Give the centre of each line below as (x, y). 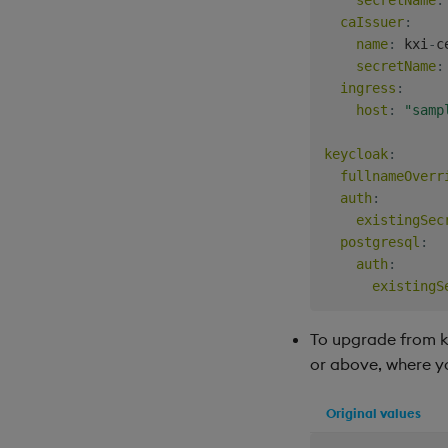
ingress (368, 87)
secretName (396, 65)
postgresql (380, 241)
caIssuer (372, 21)
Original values (373, 412)
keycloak (356, 153)
